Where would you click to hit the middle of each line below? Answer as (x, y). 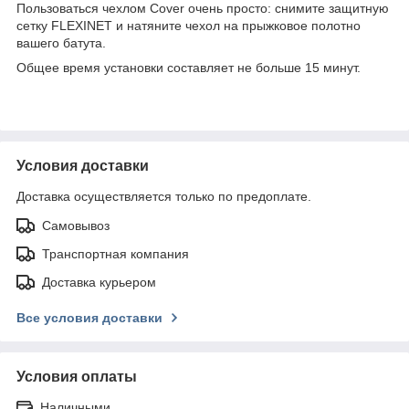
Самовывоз (76, 225)
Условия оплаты (77, 376)
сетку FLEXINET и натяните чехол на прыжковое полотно (189, 25)
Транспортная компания (115, 253)
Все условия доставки (89, 317)
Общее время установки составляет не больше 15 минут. (189, 67)
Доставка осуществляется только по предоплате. (164, 196)
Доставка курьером (99, 282)
